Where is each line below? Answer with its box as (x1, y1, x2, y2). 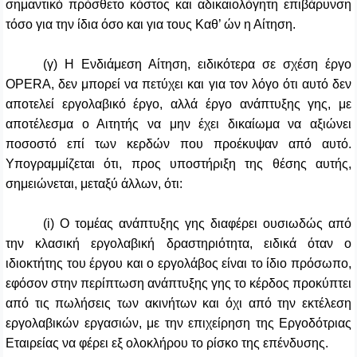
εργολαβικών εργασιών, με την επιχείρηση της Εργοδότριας (6, 316, 351, 331)
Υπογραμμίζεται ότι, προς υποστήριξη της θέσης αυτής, (6, 157, 351, 171)
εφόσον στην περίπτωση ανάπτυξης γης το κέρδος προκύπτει (6, 277, 351, 291)
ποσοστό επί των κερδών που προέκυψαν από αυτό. (6, 137, 351, 151)
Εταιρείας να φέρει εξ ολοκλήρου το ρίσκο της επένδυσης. (6, 336, 328, 351)
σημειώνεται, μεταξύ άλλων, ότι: (6, 177, 182, 191)
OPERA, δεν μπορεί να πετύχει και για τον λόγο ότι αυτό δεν (6, 77, 351, 92)
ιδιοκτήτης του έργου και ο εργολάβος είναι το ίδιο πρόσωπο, (6, 257, 351, 271)
